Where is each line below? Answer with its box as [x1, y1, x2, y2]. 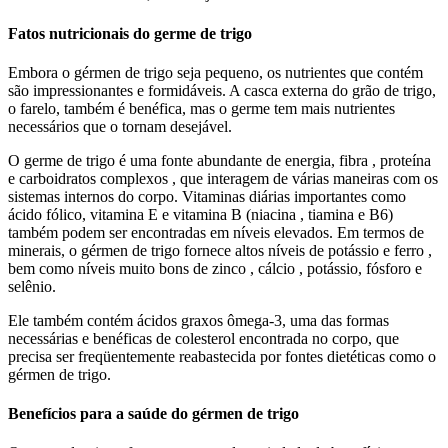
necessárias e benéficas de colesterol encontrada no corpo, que [8, 329, 399, 347]
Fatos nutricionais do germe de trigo [8, 24, 252, 42]
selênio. [8, 277, 56, 295]
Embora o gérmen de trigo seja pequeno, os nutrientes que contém [8, 63, 423, 81]
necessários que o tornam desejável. [8, 117, 232, 135]
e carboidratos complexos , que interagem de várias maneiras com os [8, 169, 438, 187]
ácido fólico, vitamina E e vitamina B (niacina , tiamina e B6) [8, 205, 393, 223]
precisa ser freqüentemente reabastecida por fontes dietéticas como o [8, 347, 436, 365]
